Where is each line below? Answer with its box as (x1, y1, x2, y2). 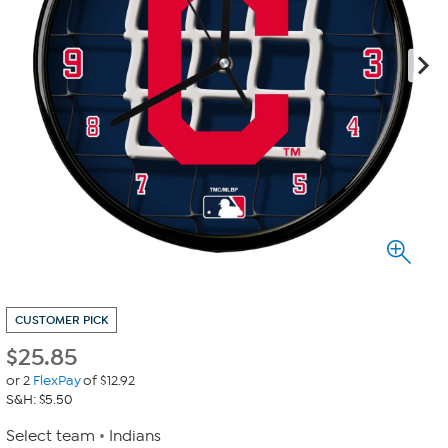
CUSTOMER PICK (15, 313, 108, 327)
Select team (6, 427, 95, 445)
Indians (109, 427, 161, 445)
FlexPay (32, 372, 81, 389)
